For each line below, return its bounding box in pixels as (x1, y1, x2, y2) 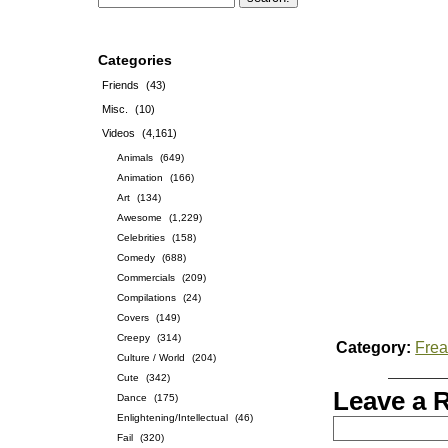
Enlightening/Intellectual (117, 412, 228, 423)
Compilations (117, 292, 176, 303)
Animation (117, 172, 163, 183)
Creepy (117, 332, 150, 343)
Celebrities (117, 232, 165, 243)
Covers (117, 312, 149, 323)
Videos (102, 127, 135, 139)
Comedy (117, 252, 155, 263)
